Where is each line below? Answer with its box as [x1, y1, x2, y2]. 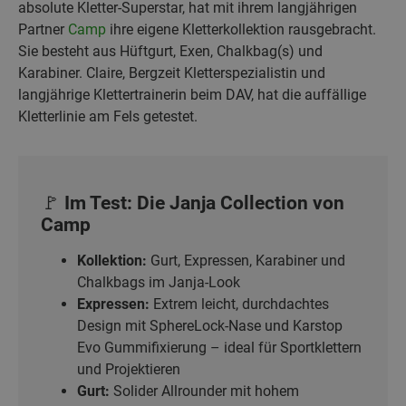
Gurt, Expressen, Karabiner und [147, 252, 345, 269]
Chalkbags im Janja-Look [77, 274, 240, 291]
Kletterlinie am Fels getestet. [18, 108, 198, 125]
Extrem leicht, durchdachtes [150, 295, 329, 313]
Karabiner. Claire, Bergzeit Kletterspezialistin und [18, 64, 325, 82]
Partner [18, 21, 68, 38]
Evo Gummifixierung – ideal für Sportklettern [77, 339, 362, 356]
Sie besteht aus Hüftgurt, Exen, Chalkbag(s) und [18, 43, 323, 60]
